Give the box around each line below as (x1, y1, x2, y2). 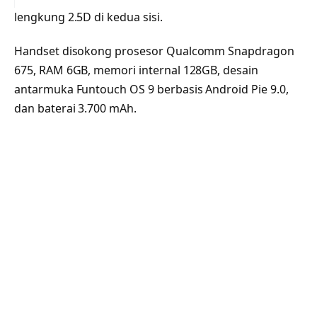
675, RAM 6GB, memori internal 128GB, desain (14, 62, 258, 78)
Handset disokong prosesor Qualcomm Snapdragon (14, 42, 294, 59)
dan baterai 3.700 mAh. (14, 100, 137, 116)
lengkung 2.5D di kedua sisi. (14, 8, 163, 25)
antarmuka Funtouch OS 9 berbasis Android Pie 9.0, (14, 81, 289, 97)
